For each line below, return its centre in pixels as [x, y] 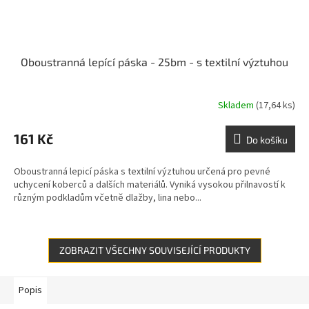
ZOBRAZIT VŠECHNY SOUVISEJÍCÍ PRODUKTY [154, 250]
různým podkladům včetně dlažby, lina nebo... [108, 198]
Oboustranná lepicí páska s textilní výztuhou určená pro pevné [142, 172]
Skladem [237, 105]
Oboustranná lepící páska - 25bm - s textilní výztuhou [154, 62]
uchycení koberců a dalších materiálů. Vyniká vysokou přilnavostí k [150, 185]
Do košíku [267, 140]
